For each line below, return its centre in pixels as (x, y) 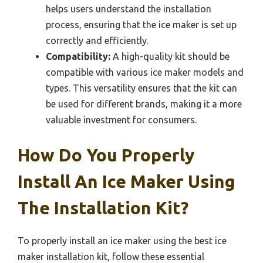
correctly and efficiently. (97, 41)
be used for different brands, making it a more (144, 104)
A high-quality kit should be (170, 57)
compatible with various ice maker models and (145, 73)
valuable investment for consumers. (121, 120)
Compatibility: (78, 57)
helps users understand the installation (129, 9)
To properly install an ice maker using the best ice (122, 241)
